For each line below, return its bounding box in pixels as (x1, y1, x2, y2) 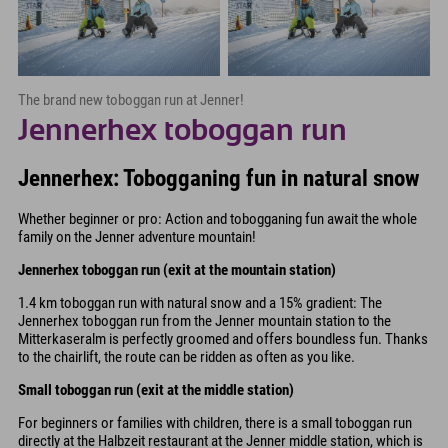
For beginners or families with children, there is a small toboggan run (18, 413, 412, 432)
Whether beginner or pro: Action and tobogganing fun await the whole (18, 209, 417, 228)
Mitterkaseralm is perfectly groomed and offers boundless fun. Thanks (18, 329, 428, 348)
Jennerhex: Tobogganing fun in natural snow (18, 165, 420, 192)
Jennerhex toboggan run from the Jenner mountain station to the (18, 311, 391, 330)
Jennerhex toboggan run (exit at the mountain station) (18, 260, 336, 279)
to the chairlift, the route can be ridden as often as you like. (18, 347, 355, 366)
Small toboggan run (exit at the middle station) (18, 380, 294, 399)
